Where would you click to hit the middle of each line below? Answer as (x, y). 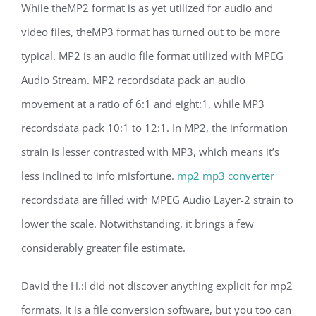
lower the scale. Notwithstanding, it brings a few (138, 224)
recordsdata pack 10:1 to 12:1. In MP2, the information (154, 128)
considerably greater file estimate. (103, 248)
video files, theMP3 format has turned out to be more (151, 32)
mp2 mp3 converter (226, 176)
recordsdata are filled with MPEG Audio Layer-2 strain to (157, 200)
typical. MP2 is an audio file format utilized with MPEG (152, 56)
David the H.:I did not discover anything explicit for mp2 (157, 286)
